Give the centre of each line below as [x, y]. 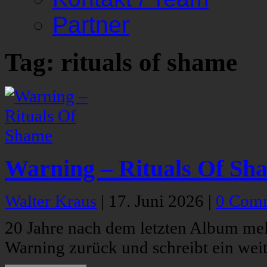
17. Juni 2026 [158, 201]
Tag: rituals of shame [121, 63]
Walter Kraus [51, 201]
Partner [91, 25]
